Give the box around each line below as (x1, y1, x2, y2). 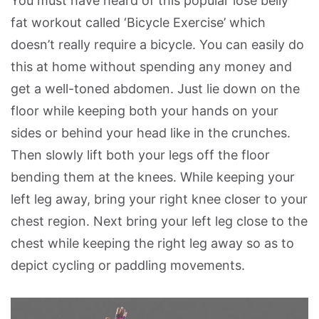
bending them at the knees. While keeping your (11, 169, 295, 184)
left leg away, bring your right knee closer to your (11, 191, 308, 206)
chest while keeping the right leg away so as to (11, 235, 294, 251)
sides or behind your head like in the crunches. (11, 125, 291, 140)
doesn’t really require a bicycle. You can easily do (11, 36, 304, 52)
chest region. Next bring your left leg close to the (11, 213, 308, 229)
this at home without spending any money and (11, 58, 292, 74)
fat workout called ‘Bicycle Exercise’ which (11, 14, 266, 30)
